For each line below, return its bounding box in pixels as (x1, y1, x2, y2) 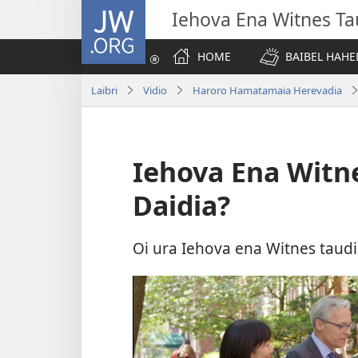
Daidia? (133, 187, 230, 224)
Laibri (91, 82, 117, 97)
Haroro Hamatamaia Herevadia (193, 82, 342, 97)
